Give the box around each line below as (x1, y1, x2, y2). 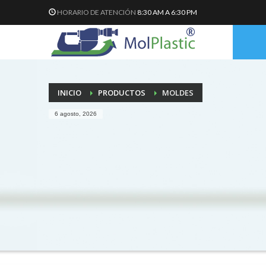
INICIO (58, 87, 81, 98)
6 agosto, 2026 (55, 110, 97, 117)
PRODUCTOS (98, 87, 145, 98)
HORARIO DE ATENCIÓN (57, 8, 136, 17)
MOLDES (162, 87, 194, 98)
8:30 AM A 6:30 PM (136, 8, 197, 17)
